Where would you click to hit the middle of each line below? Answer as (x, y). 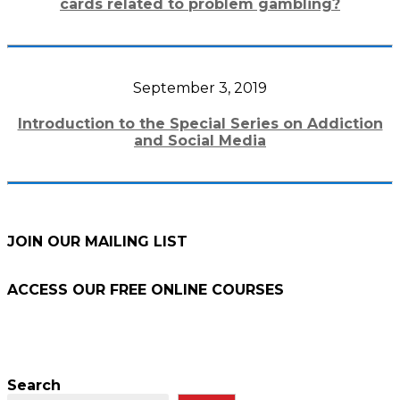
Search (34, 386)
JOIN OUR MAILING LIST (97, 242)
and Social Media (200, 141)
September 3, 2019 (200, 88)
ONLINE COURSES (215, 290)
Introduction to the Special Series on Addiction (200, 124)
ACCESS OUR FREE (77, 290)
